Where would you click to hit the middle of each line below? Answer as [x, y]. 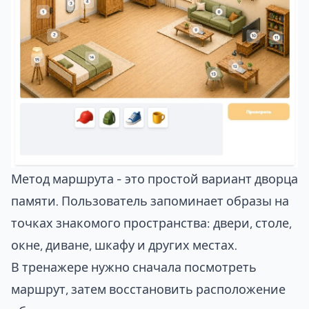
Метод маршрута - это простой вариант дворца [154, 178]
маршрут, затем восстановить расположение [148, 289]
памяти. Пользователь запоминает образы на [150, 200]
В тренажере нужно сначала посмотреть [134, 267]
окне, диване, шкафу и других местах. [124, 245]
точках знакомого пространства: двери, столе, [151, 222]
